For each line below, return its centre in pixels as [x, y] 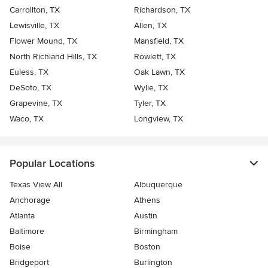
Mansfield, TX [159, 41]
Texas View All [36, 185]
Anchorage [30, 200]
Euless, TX [29, 72]
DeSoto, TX [31, 88]
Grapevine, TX [36, 103]
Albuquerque [158, 185]
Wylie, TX [151, 88]
